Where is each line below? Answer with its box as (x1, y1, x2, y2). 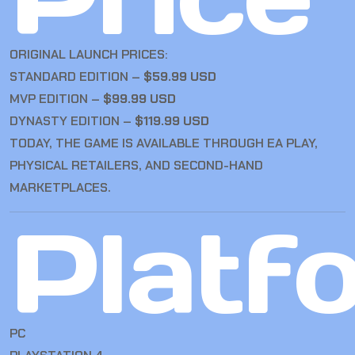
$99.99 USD (103, 90, 176, 108)
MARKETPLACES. (10, 179, 111, 197)
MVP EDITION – (10, 90, 103, 108)
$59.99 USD (143, 68, 216, 86)
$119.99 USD (135, 113, 209, 130)
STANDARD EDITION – (10, 68, 143, 86)
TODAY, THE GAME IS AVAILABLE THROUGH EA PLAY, (10, 135, 318, 152)
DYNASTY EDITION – (10, 113, 135, 130)
